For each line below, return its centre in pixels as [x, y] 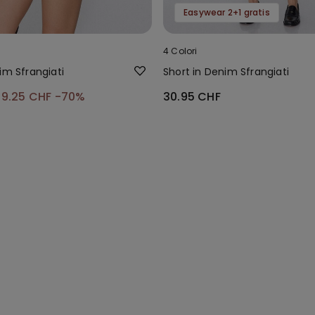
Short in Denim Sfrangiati [226, 71]
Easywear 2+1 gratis [227, 12]
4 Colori [180, 51]
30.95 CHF [192, 96]
